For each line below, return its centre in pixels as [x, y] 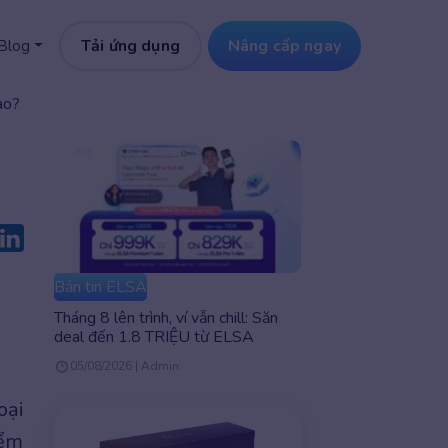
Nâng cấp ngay [284, 46]
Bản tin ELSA [100, 287]
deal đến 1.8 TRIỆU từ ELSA [153, 337]
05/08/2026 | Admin [124, 366]
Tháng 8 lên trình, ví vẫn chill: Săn [165, 318]
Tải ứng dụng [130, 46]
